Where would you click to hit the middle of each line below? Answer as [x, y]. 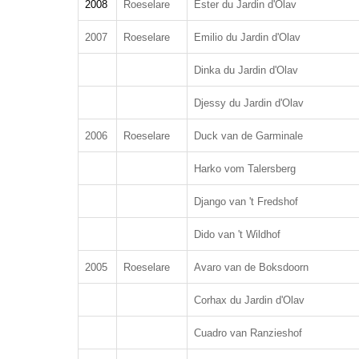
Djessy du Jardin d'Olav [249, 103]
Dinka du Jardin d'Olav [246, 70]
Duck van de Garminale [248, 136]
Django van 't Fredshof [246, 202]
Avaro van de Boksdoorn [251, 267]
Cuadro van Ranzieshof [248, 333]
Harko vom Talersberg [245, 169]
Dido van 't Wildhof [237, 234]
